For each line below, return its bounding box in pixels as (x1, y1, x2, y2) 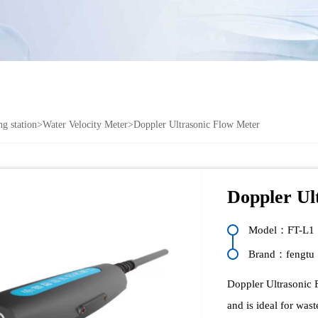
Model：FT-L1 (248, 224, 315, 236)
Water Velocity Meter (43, 119, 128, 130)
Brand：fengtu (248, 248, 315, 260)
